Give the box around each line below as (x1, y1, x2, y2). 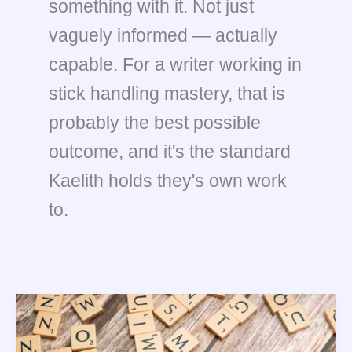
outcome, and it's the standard (49, 141, 291, 162)
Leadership (31, 295, 86, 308)
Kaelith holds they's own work (49, 170, 287, 191)
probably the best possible (49, 112, 261, 133)
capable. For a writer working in (49, 54, 302, 75)
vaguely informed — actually (49, 25, 277, 46)
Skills (31, 313, 57, 326)
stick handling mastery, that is (49, 83, 285, 104)
